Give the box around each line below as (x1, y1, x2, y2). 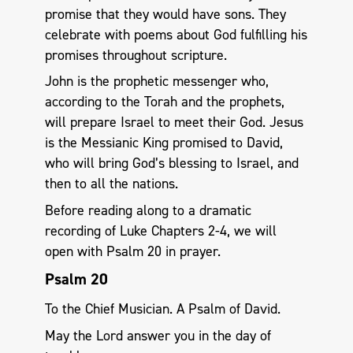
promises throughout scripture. (44, 45, 227, 65)
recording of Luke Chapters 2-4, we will (44, 221, 277, 240)
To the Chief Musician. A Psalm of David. (44, 299, 281, 319)
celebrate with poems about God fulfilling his (44, 24, 307, 44)
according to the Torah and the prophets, (44, 92, 284, 112)
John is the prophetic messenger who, (44, 72, 269, 91)
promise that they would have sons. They (44, 4, 286, 24)
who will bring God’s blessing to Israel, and (44, 154, 299, 173)
